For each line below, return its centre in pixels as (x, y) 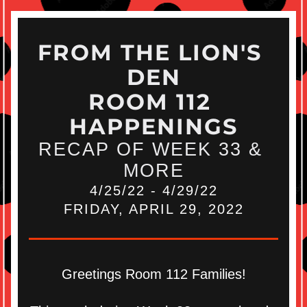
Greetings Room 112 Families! (153, 274)
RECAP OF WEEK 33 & (150, 149)
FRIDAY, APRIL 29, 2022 (153, 209)
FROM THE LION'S (150, 52)
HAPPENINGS (153, 126)
